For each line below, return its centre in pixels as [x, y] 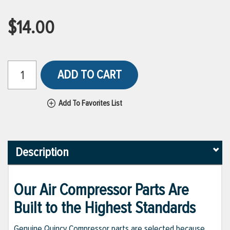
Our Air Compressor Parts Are [101, 190]
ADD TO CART [89, 75]
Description [42, 152]
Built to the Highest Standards [105, 208]
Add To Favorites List [90, 103]
